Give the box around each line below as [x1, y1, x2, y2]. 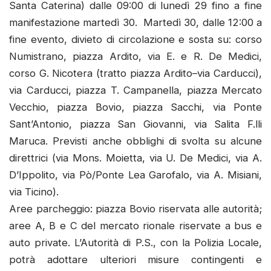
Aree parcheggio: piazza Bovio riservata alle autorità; [9, 203, 262, 215]
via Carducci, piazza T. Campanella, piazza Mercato [9, 84, 262, 97]
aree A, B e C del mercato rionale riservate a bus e [9, 220, 262, 232]
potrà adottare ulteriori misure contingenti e [9, 253, 262, 266]
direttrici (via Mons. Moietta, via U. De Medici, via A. [9, 152, 262, 165]
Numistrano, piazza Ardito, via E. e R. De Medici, [9, 50, 262, 63]
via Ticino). [9, 186, 59, 198]
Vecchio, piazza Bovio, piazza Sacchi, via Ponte [9, 101, 262, 114]
